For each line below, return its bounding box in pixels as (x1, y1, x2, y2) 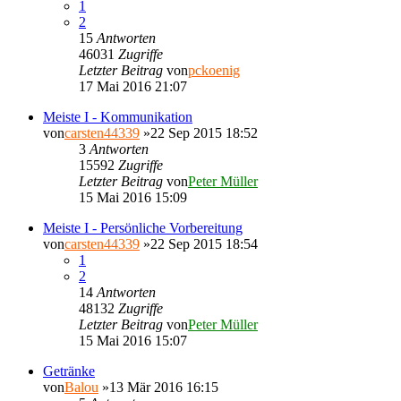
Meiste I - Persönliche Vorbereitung (43, 219, 243, 235)
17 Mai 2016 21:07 (79, 78, 187, 94)
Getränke (43, 363, 95, 379)
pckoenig (188, 62, 240, 78)
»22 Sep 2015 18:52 (140, 124, 258, 141)
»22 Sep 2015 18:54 (140, 235, 258, 252)
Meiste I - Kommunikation (43, 108, 192, 124)
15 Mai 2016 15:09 (79, 189, 187, 205)
